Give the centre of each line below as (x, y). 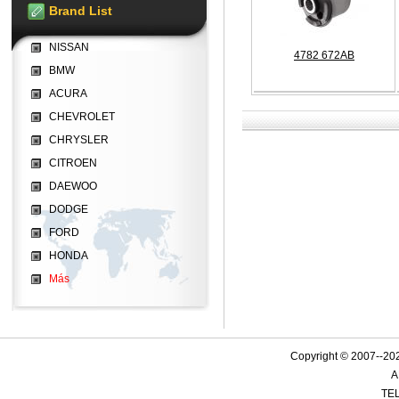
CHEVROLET (82, 117)
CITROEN (73, 163)
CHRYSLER (79, 140)
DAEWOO (73, 186)
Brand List (81, 11)
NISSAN (69, 47)
